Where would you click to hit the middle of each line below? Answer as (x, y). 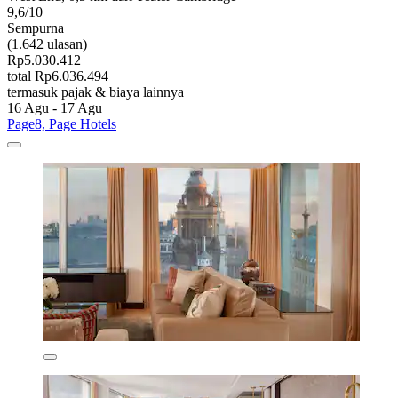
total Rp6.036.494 (58, 76)
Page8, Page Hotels (62, 123)
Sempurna (36, 28)
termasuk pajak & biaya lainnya (96, 92)
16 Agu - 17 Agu (55, 107)
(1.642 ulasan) (47, 44)
